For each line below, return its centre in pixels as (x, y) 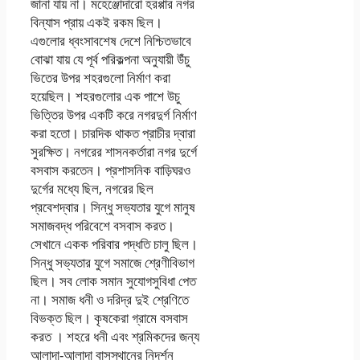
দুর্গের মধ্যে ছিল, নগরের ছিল (92, 189)
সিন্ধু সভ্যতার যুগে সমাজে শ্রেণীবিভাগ (112, 263)
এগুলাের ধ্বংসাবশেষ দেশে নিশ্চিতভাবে (111, 41)
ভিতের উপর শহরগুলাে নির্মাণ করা (100, 78)
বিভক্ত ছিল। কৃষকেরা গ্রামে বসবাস (109, 318)
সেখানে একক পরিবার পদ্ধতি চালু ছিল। (114, 244)
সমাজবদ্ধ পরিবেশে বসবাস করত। (102, 226)
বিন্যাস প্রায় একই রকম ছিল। (96, 22)
